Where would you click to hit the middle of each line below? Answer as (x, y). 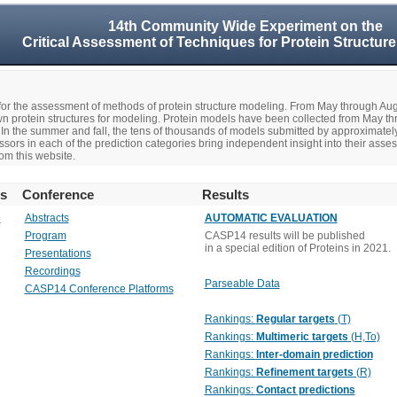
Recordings (52, 271)
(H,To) (364, 337)
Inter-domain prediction (314, 354)
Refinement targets (304, 372)
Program (45, 236)
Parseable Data (242, 284)
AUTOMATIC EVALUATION (271, 218)
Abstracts (47, 218)
